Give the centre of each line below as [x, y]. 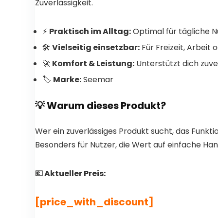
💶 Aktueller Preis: [70, 173]
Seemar [97, 80]
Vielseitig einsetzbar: [96, 47]
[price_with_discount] [94, 202]
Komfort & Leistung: [93, 64]
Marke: [67, 80]
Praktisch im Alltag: [90, 31]
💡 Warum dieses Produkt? [100, 106]
